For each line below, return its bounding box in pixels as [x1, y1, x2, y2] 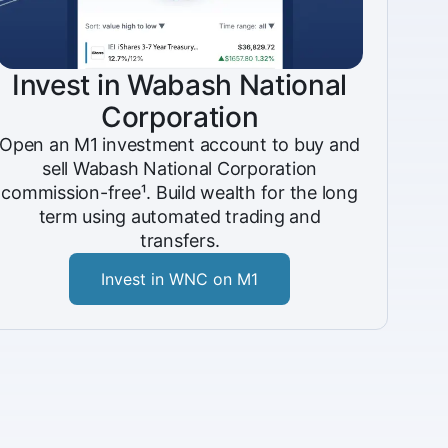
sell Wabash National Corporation [42, 158, 318, 179]
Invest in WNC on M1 [101, 269, 259, 289]
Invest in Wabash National [12, 68, 348, 102]
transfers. [139, 230, 220, 251]
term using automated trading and [38, 206, 321, 227]
